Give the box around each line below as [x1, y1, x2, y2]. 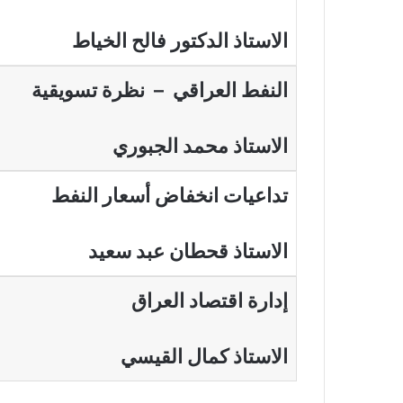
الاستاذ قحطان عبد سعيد [88, 239, 289, 263]
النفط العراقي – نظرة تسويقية [31, 78, 289, 102]
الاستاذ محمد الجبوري [112, 134, 289, 157]
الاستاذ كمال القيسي [121, 345, 289, 368]
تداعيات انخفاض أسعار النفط [51, 184, 289, 207]
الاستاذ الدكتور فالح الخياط [72, 29, 289, 52]
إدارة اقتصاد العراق [131, 289, 289, 312]
